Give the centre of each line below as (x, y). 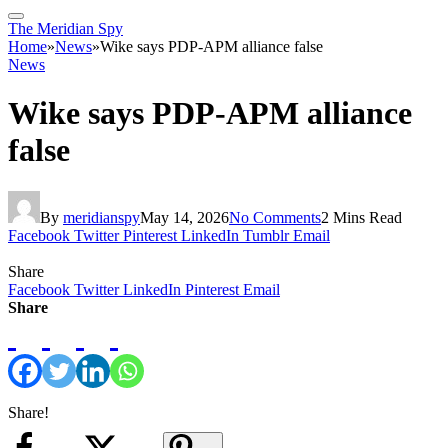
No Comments (275, 217)
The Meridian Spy (65, 28)
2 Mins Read (361, 217)
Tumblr (266, 235)
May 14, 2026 (184, 217)
